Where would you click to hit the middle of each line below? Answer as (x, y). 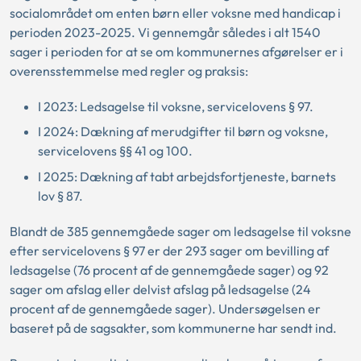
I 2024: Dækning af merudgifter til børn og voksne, (183, 132)
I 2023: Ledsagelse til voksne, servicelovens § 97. (176, 106)
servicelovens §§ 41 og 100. (115, 151)
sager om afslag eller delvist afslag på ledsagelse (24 (160, 289)
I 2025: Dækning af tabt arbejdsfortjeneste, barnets (187, 176)
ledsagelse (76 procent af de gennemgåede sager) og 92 (169, 270)
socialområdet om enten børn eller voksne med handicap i (175, 12)
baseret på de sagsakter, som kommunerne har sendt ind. (173, 328)
